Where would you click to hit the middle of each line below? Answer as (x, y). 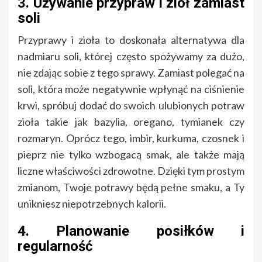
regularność (55, 247)
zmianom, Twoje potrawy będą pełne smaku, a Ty (131, 187)
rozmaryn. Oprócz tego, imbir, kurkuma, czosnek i (131, 138)
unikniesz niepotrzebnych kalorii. (92, 204)
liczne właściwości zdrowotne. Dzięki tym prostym (131, 171)
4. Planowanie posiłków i (131, 231)
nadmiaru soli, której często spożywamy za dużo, (131, 56)
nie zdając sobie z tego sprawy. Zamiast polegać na (131, 73)
